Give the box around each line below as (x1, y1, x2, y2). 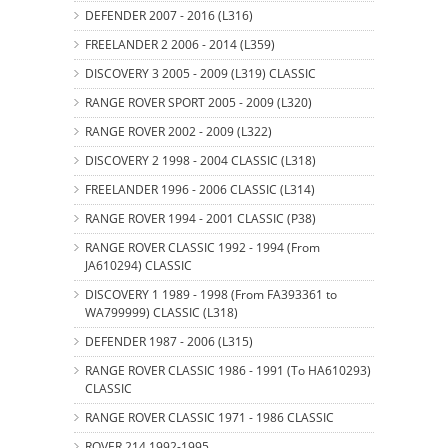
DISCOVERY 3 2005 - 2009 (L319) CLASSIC (85, 64, 316, 82)
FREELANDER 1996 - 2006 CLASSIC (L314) (85, 180, 315, 198)
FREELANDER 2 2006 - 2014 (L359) (85, 35, 275, 53)
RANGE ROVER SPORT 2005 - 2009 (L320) (85, 93, 312, 111)
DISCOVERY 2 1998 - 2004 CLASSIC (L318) (85, 151, 316, 169)
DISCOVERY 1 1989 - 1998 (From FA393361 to (85, 285, 337, 303)
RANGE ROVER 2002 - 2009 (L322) (85, 122, 272, 140)
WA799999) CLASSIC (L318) (85, 303, 238, 321)
